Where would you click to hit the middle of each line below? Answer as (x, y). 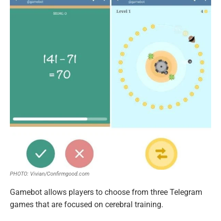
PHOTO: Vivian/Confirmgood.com (50, 174)
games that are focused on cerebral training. (87, 205)
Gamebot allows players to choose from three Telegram (106, 192)
